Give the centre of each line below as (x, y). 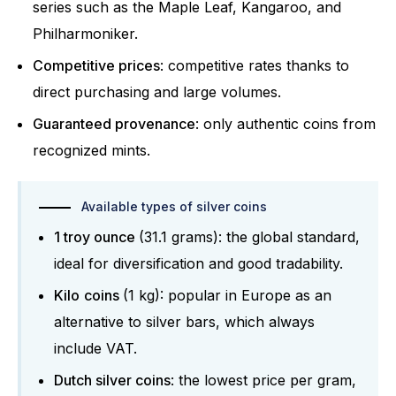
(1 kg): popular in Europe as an (227, 296)
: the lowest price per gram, (263, 381)
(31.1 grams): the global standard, (249, 237)
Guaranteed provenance (114, 124)
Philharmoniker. (90, 34)
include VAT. (98, 349)
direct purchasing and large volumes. (161, 92)
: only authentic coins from (286, 124)
